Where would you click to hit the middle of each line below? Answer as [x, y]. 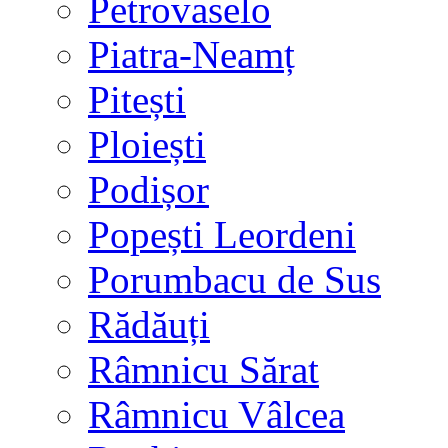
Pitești [137, 99]
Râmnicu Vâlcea [216, 414]
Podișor [148, 189]
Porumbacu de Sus [234, 279]
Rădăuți [149, 324]
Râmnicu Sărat [203, 369]
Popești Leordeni [222, 234]
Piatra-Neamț [191, 54]
